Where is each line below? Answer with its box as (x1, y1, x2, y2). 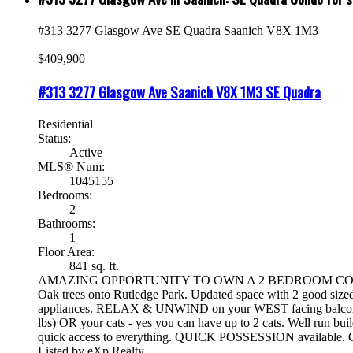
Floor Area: (38, 244, 95, 258)
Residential (38, 117, 93, 131)
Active (69, 145, 102, 159)
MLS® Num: (38, 159, 105, 173)
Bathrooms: (38, 216, 95, 230)
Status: (38, 131, 71, 145)
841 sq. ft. (69, 258, 119, 273)
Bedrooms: (38, 188, 92, 202)
